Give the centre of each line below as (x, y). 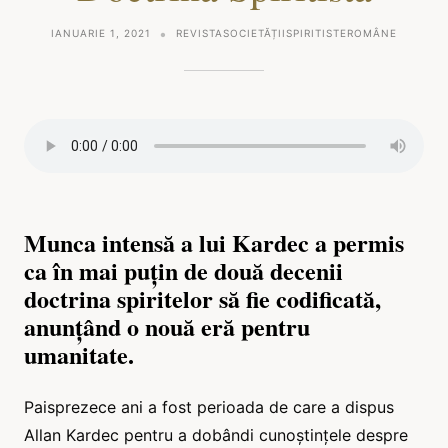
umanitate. (79, 355)
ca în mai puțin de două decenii (183, 271)
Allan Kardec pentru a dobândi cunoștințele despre (216, 435)
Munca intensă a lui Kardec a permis (214, 243)
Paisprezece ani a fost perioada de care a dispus (209, 407)
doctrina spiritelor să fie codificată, (202, 299)
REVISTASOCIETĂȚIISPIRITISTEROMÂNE (286, 33)
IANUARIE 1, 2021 (101, 33)
